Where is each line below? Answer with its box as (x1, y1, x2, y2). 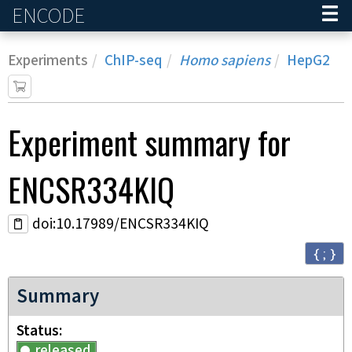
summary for (137, 119, 291, 166)
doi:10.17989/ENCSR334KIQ (32, 214, 209, 234)
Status (16, 321, 59, 341)
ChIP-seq (104, 51, 163, 71)
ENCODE (12, 2, 85, 30)
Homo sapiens (179, 51, 270, 71)
